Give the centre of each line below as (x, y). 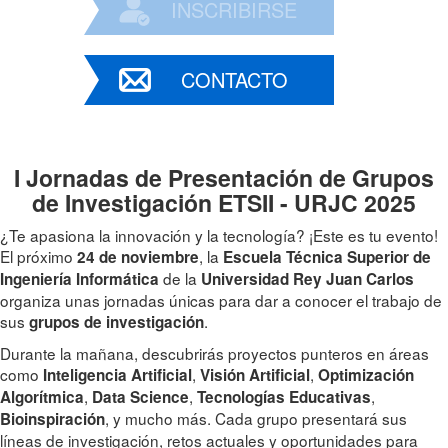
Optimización (366, 374)
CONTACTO (234, 79)
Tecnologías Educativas (284, 396)
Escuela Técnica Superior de (327, 256)
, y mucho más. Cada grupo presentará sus (256, 417)
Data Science (140, 396)
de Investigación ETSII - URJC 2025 (224, 202)
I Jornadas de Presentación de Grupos (224, 177)
